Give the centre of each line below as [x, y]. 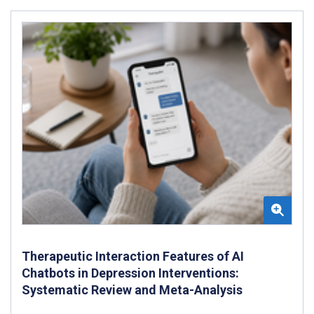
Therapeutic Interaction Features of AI [133, 256]
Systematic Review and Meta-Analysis [132, 289]
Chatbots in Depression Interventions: [130, 273]
